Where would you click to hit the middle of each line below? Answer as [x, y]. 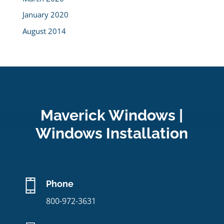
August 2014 [44, 31]
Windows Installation [112, 133]
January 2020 [45, 15]
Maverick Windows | [112, 115]
